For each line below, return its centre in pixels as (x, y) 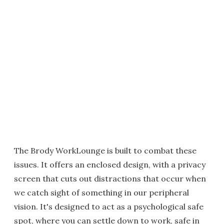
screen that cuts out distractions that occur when (110, 179)
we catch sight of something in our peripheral (101, 193)
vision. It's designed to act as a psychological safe (109, 207)
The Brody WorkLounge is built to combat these (105, 151)
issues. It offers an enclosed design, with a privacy (110, 165)
